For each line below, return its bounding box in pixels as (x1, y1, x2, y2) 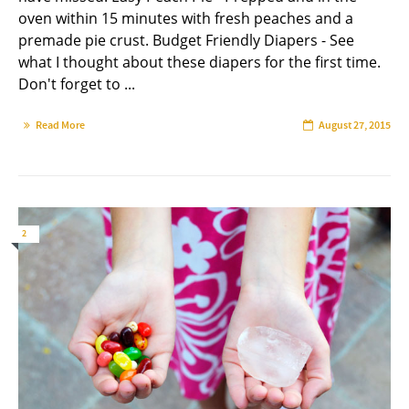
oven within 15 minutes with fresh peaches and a (18, 7, 353, 28)
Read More (36, 117, 85, 132)
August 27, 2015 (319, 117, 391, 132)
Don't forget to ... (18, 73, 135, 94)
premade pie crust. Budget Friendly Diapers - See (18, 29, 354, 50)
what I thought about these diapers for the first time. (18, 51, 381, 72)
